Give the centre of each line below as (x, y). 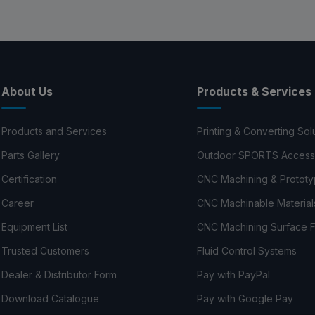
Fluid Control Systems (246, 250)
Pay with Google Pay (245, 298)
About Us (27, 91)
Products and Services (54, 131)
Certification (30, 179)
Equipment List (35, 226)
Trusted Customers (46, 250)
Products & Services (254, 91)
